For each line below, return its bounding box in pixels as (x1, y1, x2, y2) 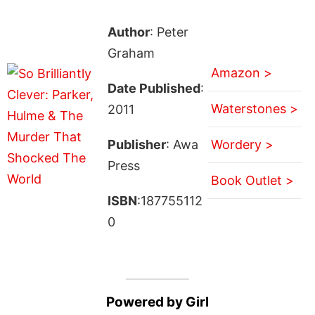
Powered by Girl (106, 293, 209, 310)
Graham (107, 45, 155, 60)
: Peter (149, 24, 188, 39)
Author (107, 24, 150, 39)
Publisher (107, 136, 166, 152)
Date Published (107, 80, 200, 96)
